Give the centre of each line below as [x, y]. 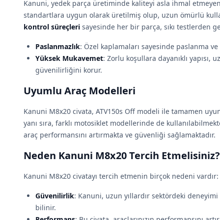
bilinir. [46, 207]
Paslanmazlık [58, 46]
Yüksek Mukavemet [69, 58]
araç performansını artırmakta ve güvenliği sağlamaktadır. [120, 135]
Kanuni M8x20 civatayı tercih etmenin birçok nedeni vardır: [121, 176]
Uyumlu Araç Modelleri [80, 91]
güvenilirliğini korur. [69, 70]
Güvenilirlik [55, 196]
